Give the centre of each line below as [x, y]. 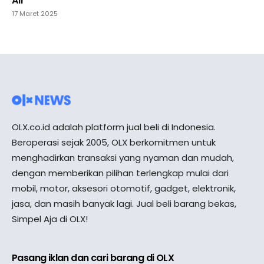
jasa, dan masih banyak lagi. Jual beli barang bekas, [124, 204]
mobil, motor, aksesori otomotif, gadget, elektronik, [124, 189]
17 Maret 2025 [35, 14]
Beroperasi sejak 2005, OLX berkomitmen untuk [114, 143]
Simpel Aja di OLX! [50, 219]
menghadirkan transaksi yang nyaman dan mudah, [123, 158]
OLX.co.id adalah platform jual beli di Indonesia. [114, 127]
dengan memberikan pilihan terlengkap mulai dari [120, 173]
